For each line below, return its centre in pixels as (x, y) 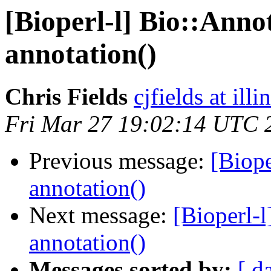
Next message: (101, 215)
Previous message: (120, 161)
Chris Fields (66, 97)
